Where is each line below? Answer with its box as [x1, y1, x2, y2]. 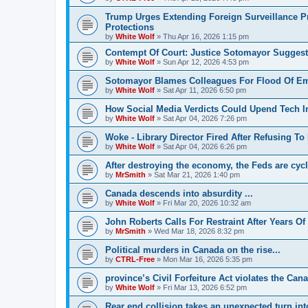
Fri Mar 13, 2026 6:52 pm [163, 283, 247, 291]
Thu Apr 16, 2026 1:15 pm [163, 32, 249, 41]
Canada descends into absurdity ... [105, 188, 253, 199]
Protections [105, 21, 154, 32]
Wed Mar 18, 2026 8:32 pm [154, 226, 244, 235]
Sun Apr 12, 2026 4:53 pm [163, 57, 249, 66]
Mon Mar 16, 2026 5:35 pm [163, 254, 252, 263]
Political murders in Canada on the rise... [105, 244, 280, 255]
